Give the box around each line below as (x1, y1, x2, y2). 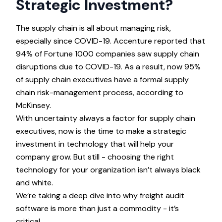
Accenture (113, 36, 152, 46)
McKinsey (16, 100, 50, 111)
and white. (16, 177, 53, 188)
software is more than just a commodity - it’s (16, 203, 179, 214)
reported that (152, 36, 205, 46)
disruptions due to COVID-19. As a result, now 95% (16, 61, 201, 72)
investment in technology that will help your (16, 139, 174, 149)
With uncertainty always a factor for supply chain (16, 113, 195, 123)
